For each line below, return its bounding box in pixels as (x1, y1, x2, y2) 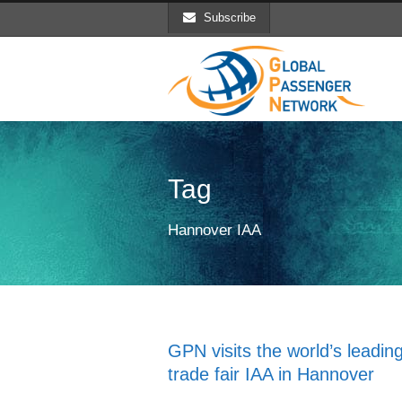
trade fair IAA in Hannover (168, 364, 374, 384)
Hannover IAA (168, 222, 261, 239)
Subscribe (204, 11, 256, 24)
